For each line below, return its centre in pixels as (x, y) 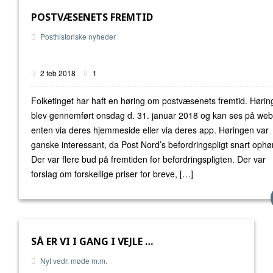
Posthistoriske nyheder (78, 36)
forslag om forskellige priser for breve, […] (112, 174)
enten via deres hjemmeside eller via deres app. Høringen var (150, 130)
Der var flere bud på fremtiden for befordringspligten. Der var (148, 159)
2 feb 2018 (58, 73)
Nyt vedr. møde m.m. (74, 261)
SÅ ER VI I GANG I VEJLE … (92, 241)
